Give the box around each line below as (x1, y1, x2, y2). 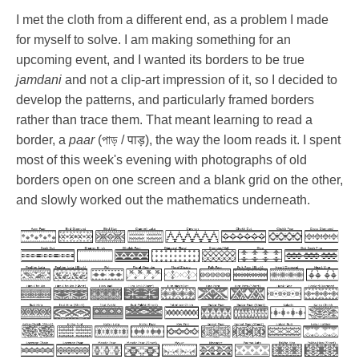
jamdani (16, 72, 62, 87)
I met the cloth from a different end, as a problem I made (16, 12, 329, 26)
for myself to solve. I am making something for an (16, 32, 291, 46)
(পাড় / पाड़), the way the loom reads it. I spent (95, 132, 341, 147)
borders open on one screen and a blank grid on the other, (16, 172, 343, 187)
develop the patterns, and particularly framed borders (16, 92, 314, 107)
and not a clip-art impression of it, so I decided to (62, 72, 337, 87)
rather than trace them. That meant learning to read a (16, 112, 313, 127)
